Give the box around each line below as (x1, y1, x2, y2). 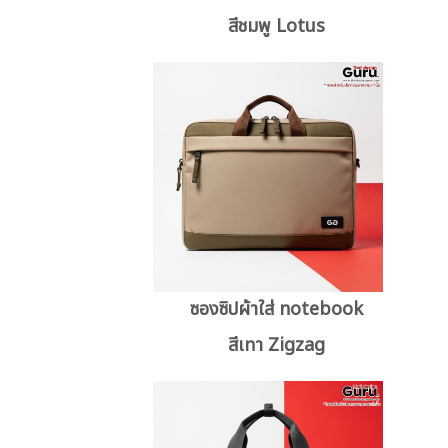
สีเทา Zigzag (228, 331, 326, 359)
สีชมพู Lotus (228, 12, 326, 40)
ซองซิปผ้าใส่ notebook (190, 295, 364, 323)
